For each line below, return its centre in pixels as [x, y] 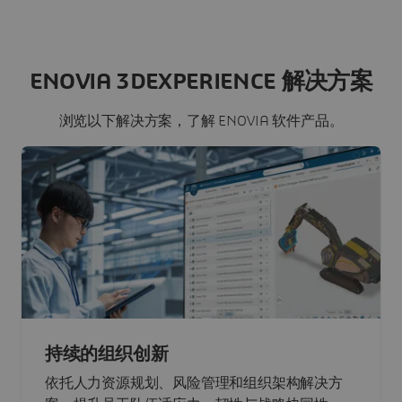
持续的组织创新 [107, 355]
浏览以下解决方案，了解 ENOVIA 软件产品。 [201, 122]
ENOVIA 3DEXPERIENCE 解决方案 [201, 82]
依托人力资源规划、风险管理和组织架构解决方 [194, 384]
